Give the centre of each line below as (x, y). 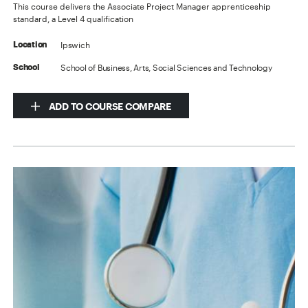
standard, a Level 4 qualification (74, 18)
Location (30, 44)
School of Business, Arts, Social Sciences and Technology (166, 67)
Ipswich (75, 44)
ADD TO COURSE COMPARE (109, 106)
